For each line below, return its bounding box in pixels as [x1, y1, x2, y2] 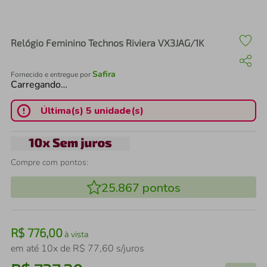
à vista [63, 229, 89, 239]
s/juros [114, 242, 144, 255]
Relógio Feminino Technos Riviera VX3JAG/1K [11, 37, 204, 48]
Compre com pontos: [11, 157, 88, 168]
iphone [50, 27, 80, 39]
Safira [92, 69, 116, 80]
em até [11, 242, 41, 255]
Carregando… [11, 78, 67, 91]
